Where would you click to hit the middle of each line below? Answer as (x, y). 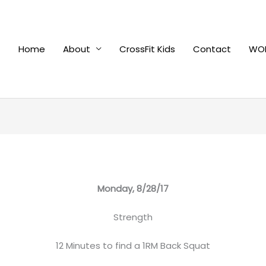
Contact (212, 49)
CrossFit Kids (147, 49)
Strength (133, 217)
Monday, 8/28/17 (133, 189)
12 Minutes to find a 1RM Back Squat (133, 246)
